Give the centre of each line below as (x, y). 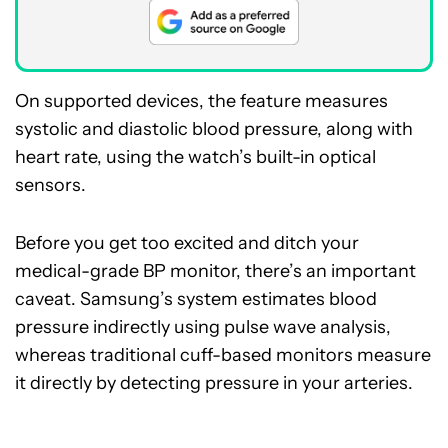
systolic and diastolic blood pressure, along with (214, 129)
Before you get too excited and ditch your (187, 243)
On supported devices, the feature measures (201, 101)
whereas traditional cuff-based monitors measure (223, 355)
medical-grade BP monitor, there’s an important (215, 271)
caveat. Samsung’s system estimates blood (196, 299)
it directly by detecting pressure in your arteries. (214, 383)
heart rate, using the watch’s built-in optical (195, 157)
